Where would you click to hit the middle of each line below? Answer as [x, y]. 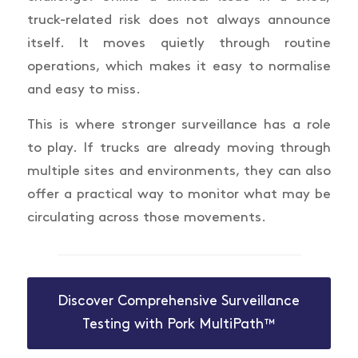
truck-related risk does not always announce [179, 20]
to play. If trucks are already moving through [179, 147]
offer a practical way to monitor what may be [179, 194]
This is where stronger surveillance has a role [179, 124]
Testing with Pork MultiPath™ [179, 324]
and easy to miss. [84, 90]
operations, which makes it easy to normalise [179, 67]
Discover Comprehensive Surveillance [179, 301]
